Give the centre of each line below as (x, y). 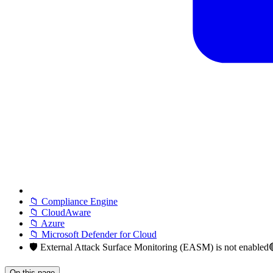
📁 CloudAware (60, 212)
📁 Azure (47, 223)
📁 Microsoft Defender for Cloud (93, 234)
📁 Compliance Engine (73, 201)
